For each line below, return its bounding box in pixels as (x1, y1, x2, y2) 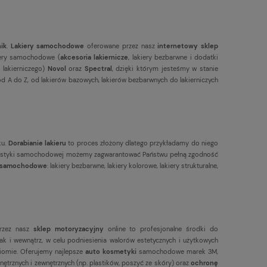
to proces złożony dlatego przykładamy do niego (66, 138, 219, 147)
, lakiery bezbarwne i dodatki (128, 52, 219, 61)
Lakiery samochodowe (7, 41, 85, 50)
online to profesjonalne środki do (103, 224, 219, 233)
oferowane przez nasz (84, 41, 158, 50)
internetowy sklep (157, 41, 218, 50)
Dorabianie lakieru (8, 138, 67, 147)
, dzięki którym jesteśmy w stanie (111, 64, 219, 73)
